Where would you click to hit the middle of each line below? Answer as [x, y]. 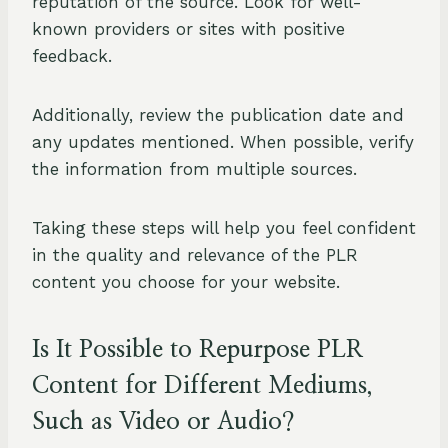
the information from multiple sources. [194, 169]
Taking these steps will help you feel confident [224, 228]
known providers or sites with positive [188, 29]
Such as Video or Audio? [163, 422]
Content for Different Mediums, [202, 386]
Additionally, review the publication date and [218, 115]
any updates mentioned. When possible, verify [223, 142]
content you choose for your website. [186, 282]
